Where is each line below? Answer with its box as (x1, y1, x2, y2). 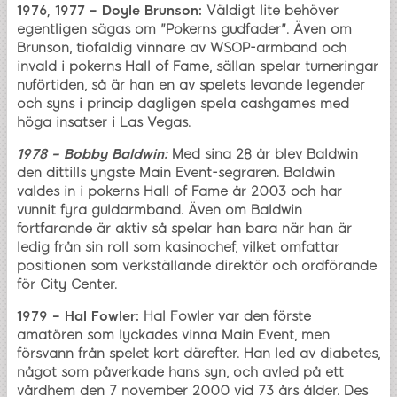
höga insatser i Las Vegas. (17, 114, 191, 131)
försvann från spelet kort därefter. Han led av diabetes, (17, 346, 380, 362)
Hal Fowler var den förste (139, 308, 311, 325)
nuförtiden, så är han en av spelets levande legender (17, 77, 365, 94)
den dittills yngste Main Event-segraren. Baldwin (17, 165, 335, 182)
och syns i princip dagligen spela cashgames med (17, 96, 349, 113)
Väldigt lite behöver (202, 3, 339, 19)
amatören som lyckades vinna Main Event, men (17, 327, 330, 344)
